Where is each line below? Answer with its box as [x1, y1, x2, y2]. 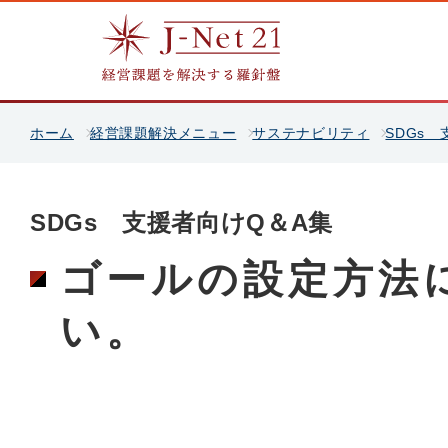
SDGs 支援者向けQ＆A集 [30, 209, 333, 236]
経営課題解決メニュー [89, 124, 237, 141]
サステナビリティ [252, 124, 370, 141]
